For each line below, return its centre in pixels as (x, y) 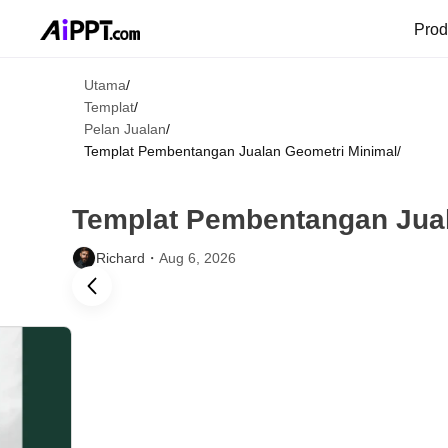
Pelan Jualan (125, 129)
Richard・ (127, 258)
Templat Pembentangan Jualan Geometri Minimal (240, 151)
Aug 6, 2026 (197, 258)
